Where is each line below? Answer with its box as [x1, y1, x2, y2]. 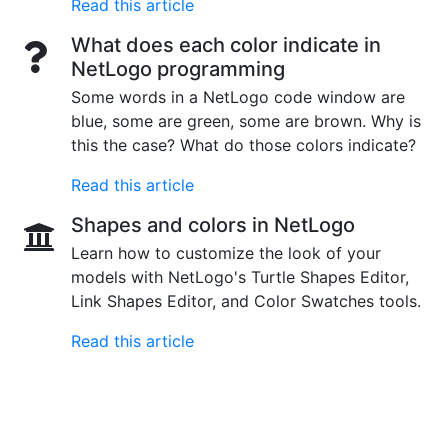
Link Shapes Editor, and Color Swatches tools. [71, 291, 421, 311]
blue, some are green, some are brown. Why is [71, 111, 421, 131]
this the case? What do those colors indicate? [71, 135, 416, 155]
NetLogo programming [71, 57, 285, 81]
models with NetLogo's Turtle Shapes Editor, [71, 267, 409, 287]
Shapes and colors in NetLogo [71, 213, 355, 237]
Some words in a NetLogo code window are [71, 87, 405, 107]
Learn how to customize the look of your [71, 243, 381, 263]
